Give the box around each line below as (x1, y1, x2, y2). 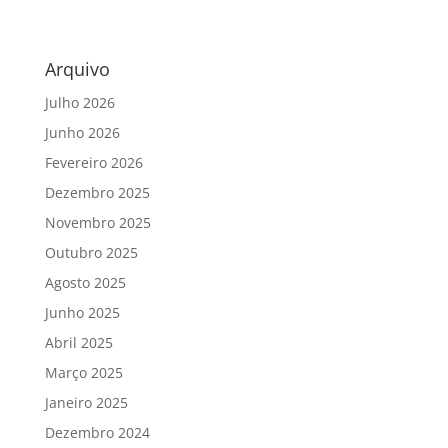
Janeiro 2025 (44, 392, 128, 412)
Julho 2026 (44, 92, 115, 112)
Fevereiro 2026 (44, 152, 143, 172)
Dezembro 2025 (44, 182, 150, 202)
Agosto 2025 (44, 272, 126, 292)
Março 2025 (44, 362, 123, 382)
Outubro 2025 (44, 242, 138, 262)
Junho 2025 (44, 302, 120, 322)
